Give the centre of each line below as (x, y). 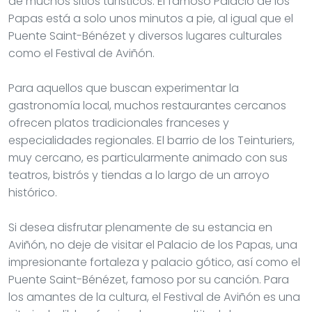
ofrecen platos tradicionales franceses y (119, 123)
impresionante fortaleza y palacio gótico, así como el (154, 262)
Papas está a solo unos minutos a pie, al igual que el (151, 18)
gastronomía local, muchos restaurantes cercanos (147, 105)
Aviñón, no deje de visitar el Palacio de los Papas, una (153, 244)
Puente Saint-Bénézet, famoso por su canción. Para (149, 279)
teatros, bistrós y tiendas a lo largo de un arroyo (139, 175)
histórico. (33, 192)
